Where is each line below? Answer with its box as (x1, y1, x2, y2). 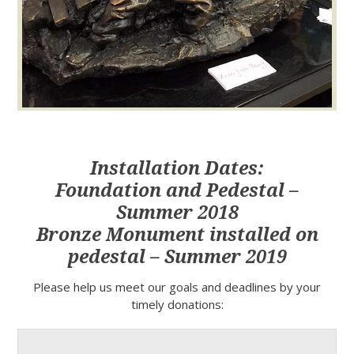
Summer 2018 (115, 202, 239, 224)
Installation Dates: (90, 158, 264, 180)
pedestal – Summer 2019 (67, 247, 287, 269)
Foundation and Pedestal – (55, 180, 299, 202)
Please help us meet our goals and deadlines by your (33, 279, 321, 296)
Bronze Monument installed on (36, 224, 318, 247)
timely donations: (130, 296, 224, 313)
